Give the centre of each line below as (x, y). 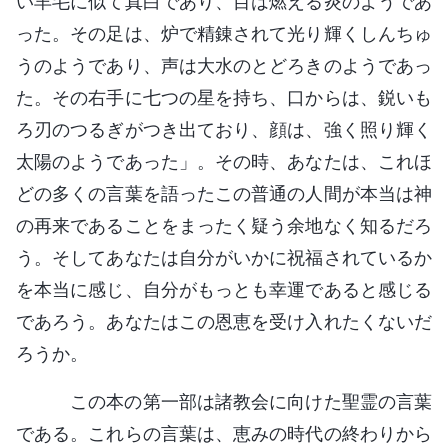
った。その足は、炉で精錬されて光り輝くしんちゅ (224, 33)
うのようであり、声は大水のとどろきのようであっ (224, 65)
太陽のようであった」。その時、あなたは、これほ (224, 161)
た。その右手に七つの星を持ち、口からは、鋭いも (224, 97)
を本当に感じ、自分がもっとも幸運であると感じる (224, 289)
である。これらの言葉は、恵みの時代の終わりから (224, 433)
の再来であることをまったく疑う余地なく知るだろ (224, 225)
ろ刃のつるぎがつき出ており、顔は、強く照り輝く (224, 129)
